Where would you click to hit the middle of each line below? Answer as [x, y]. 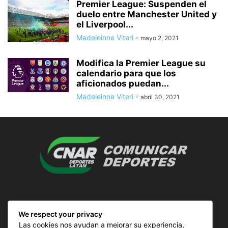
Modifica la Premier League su [141, 63]
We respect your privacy [60, 214]
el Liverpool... [105, 24]
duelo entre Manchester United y [147, 14]
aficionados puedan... [123, 83]
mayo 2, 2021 [160, 38]
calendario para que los [126, 73]
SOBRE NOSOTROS [114, 206]
